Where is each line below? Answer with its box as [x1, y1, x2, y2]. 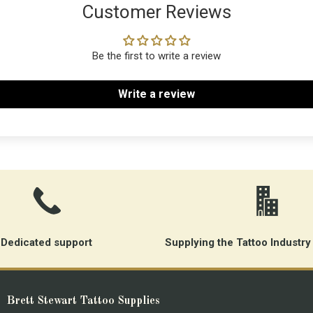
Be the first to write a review [92, 50, 221, 63]
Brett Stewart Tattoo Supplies [7, 296, 160, 307]
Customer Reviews [82, 1, 231, 23]
